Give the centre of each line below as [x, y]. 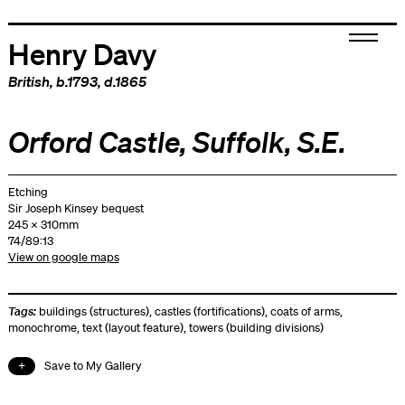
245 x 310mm [43, 225]
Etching [28, 192]
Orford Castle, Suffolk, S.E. [176, 141]
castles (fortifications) [209, 311]
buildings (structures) [94, 311]
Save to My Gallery [93, 366]
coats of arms [305, 311]
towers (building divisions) [256, 328]
